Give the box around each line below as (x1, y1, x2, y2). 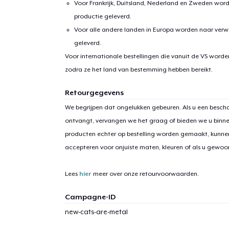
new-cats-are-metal (64, 208, 128, 216)
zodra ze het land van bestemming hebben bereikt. (64, 65, 213, 73)
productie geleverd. (74, 12, 132, 20)
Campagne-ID (64, 192, 116, 201)
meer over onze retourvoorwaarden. (91, 170, 199, 177)
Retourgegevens (64, 88, 124, 97)
